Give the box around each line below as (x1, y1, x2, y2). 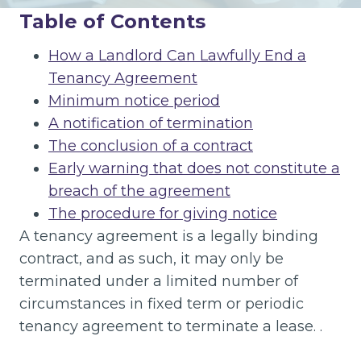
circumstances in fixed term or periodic (19, 295, 304, 313)
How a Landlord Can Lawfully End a (48, 47, 306, 64)
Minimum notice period (48, 92, 220, 110)
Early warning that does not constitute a (48, 160, 340, 177)
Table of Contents (19, 10, 205, 33)
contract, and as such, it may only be (19, 250, 284, 268)
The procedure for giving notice (48, 205, 277, 222)
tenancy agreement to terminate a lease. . (19, 317, 322, 335)
